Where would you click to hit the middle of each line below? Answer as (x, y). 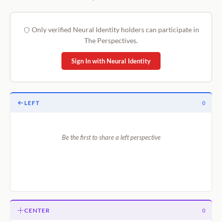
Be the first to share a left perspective (111, 137)
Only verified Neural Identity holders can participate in (114, 29)
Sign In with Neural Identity (111, 61)
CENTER (37, 210)
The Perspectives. (111, 40)
